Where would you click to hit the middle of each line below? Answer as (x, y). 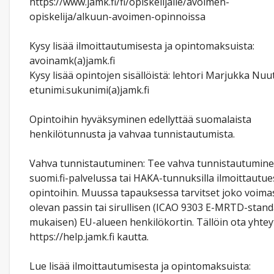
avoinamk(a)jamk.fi (72, 61)
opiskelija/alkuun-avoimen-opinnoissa (117, 17)
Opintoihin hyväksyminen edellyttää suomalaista (140, 119)
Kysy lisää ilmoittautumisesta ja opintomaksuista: (142, 46)
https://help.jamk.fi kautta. (89, 237)
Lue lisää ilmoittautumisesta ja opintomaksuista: (140, 266)
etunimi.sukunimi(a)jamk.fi (89, 90)
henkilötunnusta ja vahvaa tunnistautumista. (132, 134)
